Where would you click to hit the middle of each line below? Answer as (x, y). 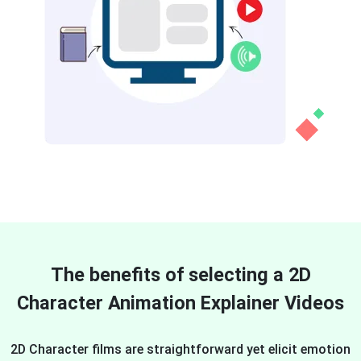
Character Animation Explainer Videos (180, 303)
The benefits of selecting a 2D (180, 274)
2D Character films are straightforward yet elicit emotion (180, 349)
